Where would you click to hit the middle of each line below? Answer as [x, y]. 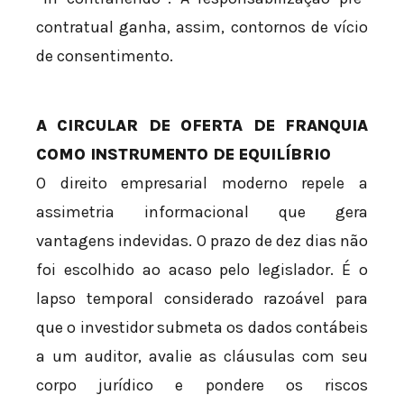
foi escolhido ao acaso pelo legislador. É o [202, 269]
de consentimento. [105, 55]
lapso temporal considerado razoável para [202, 298]
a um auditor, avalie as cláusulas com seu [202, 356]
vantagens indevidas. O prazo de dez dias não [202, 240]
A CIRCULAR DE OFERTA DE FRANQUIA [202, 125]
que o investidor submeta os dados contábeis [202, 327]
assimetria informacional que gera [202, 211]
